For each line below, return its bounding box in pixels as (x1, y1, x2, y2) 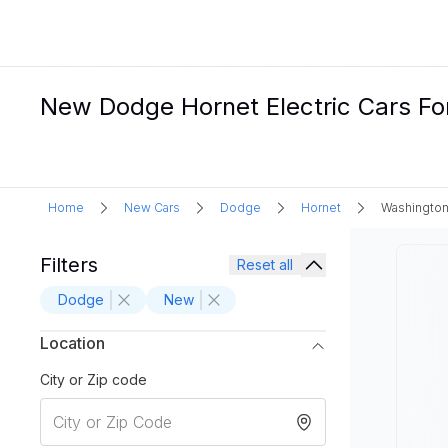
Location (40, 333, 105, 353)
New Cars (124, 200, 180, 215)
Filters (40, 253, 98, 277)
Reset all (237, 256, 293, 273)
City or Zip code (40, 371, 147, 388)
